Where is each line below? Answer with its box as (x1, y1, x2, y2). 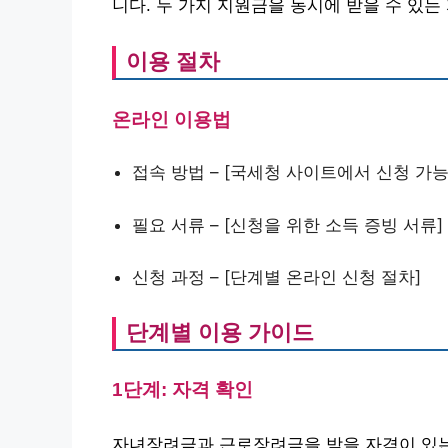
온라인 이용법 (112, 108, 231, 130)
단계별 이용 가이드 (126, 319, 314, 345)
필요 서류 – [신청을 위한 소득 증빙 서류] (132, 214, 443, 235)
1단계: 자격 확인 (112, 379, 253, 400)
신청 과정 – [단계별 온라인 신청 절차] (132, 267, 421, 287)
